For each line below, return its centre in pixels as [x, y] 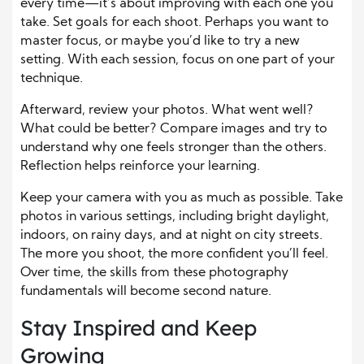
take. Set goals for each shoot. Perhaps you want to [175, 23]
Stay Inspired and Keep [139, 328]
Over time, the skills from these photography [154, 273]
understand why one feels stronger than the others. [173, 148]
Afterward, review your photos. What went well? [167, 111]
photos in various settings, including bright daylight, [175, 217]
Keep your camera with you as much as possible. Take [182, 199]
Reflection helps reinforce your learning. [140, 167]
